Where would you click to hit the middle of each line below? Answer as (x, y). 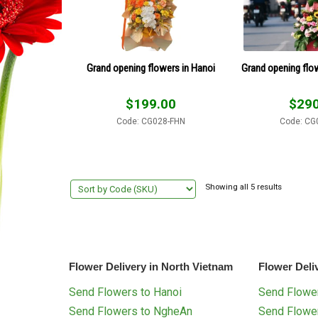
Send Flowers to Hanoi (125, 292)
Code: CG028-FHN (150, 122)
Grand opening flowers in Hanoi (150, 68)
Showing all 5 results (244, 187)
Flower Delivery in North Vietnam (151, 266)
